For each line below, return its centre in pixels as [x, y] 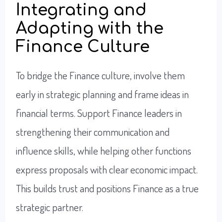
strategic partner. [50, 207]
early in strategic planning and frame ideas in [103, 94]
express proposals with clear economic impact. [107, 169]
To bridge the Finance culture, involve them [101, 75]
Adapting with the [90, 28]
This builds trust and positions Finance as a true [108, 188]
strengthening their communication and [93, 131]
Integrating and [82, 10]
